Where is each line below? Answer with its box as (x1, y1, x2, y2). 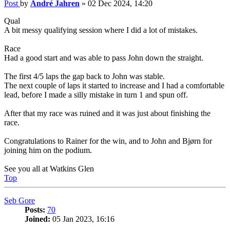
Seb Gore (4, 196, 35, 205)
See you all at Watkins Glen (4, 164, 94, 173)
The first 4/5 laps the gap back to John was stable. (4, 71, 165, 81)
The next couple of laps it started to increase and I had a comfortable (4, 81, 224, 90)
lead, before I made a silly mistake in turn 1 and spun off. (4, 90, 188, 99)
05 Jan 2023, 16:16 (50, 214, 114, 223)
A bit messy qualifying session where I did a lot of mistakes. (4, 25, 198, 34)
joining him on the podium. (4, 145, 92, 155)
